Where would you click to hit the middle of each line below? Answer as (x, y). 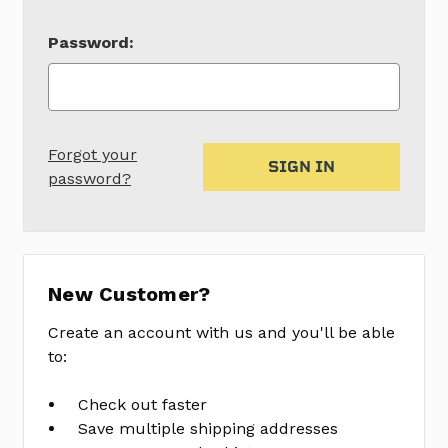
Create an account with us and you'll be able (221, 333)
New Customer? (129, 294)
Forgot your (92, 155)
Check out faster (143, 405)
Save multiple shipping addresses (208, 429)
